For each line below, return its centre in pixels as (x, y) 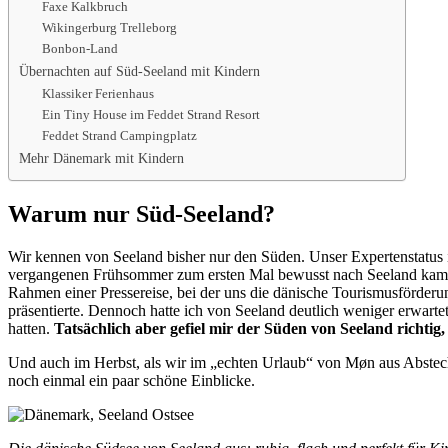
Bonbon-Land (79, 49)
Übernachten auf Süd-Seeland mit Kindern (139, 71)
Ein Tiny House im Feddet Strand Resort (150, 115)
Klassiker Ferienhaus (97, 94)
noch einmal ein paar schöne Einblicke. (131, 381)
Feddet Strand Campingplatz (119, 136)
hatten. (31, 329)
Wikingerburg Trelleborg (109, 28)
